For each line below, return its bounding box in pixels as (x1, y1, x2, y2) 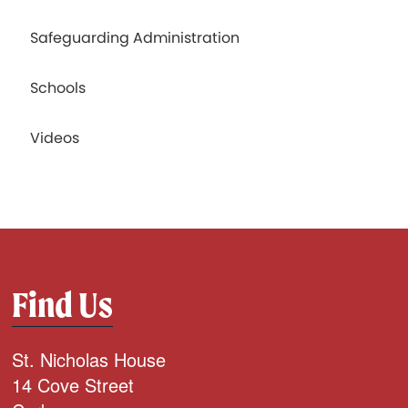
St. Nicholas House (12, 346, 167, 373)
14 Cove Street (12, 372, 135, 399)
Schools (30, 77, 87, 99)
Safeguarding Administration (30, 27, 240, 49)
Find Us (12, 283, 114, 327)
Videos (30, 127, 80, 149)
